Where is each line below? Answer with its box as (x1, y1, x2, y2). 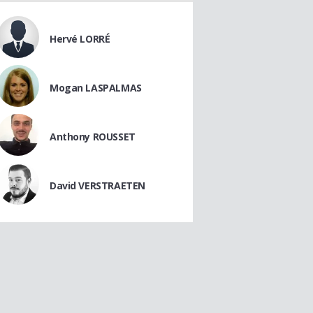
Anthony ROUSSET (50, 130, 136, 143)
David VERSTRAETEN (50, 179, 145, 192)
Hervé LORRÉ (50, 32, 110, 45)
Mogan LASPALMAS (50, 81, 142, 94)
